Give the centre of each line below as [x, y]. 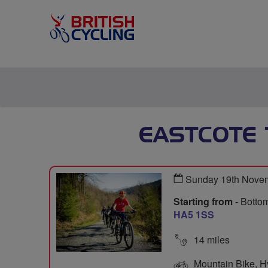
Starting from [203, 201]
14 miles [211, 239]
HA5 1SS [194, 214]
